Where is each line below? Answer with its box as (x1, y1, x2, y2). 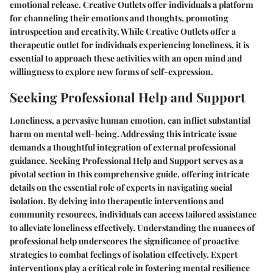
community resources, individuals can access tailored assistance (10, 208, 257, 220)
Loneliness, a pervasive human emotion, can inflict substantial (10, 114, 250, 126)
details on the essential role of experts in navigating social (10, 181, 232, 193)
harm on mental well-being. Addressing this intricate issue (10, 127, 237, 140)
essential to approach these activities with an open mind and (10, 52, 242, 65)
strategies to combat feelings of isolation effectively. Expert (10, 248, 238, 260)
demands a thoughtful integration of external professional (10, 141, 236, 153)
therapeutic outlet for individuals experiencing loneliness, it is (10, 39, 249, 51)
